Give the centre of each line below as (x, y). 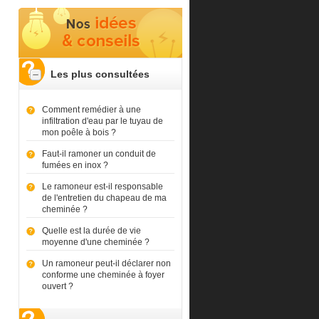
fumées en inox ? (75, 165)
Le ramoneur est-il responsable (102, 187)
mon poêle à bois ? (79, 132)
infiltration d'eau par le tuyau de (102, 121)
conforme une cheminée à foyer (103, 275)
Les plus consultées (100, 74)
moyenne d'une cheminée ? (95, 242)
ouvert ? (57, 286)
